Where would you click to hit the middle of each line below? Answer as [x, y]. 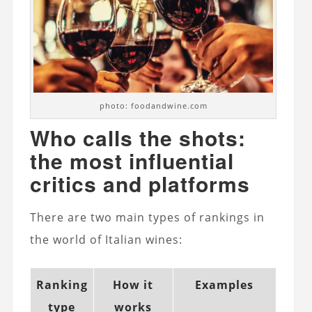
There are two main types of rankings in [147, 218]
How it [133, 285]
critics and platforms [140, 184]
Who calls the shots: [138, 138]
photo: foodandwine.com [153, 106]
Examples [225, 285]
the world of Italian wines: [106, 240]
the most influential [132, 161]
